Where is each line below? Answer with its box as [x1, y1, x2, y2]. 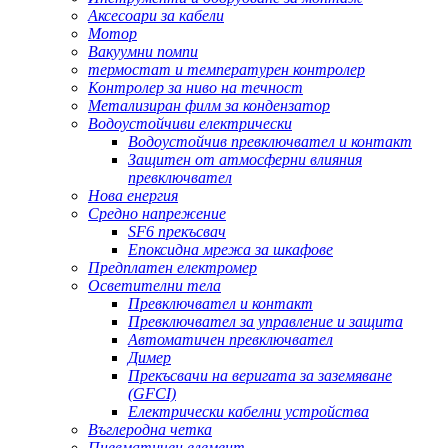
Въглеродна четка [88, 421, 212, 439]
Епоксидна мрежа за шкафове [128, 241, 333, 259]
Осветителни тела [88, 277, 221, 295]
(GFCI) [128, 385, 176, 403]
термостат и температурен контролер [88, 61, 365, 79]
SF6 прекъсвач [128, 223, 226, 241]
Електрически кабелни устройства [128, 403, 369, 421]
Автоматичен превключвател [128, 331, 333, 349]
